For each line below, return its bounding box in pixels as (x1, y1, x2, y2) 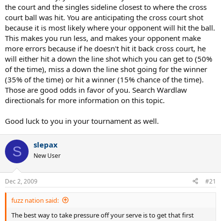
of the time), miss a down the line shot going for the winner (5, 64, 207, 74)
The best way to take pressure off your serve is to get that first (11, 210, 194, 220)
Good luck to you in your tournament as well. (5, 116, 159, 126)
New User (34, 151, 61, 160)
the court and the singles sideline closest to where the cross (5, 2, 207, 12)
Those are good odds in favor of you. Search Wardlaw (5, 85, 187, 95)
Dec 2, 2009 (5, 177, 37, 185)
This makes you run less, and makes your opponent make (5, 33, 201, 43)
